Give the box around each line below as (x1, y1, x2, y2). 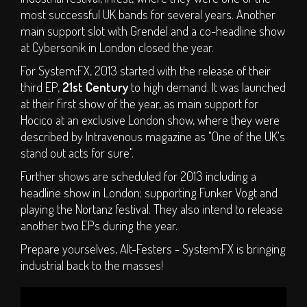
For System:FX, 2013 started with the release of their (21, 62, 271, 79)
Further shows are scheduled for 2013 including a (21, 168, 256, 184)
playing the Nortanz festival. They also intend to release (21, 201, 283, 217)
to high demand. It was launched (128, 79, 286, 95)
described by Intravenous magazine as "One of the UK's (21, 128, 285, 145)
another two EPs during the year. (21, 217, 177, 234)
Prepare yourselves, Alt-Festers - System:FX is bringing (21, 241, 286, 257)
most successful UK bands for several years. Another (21, 6, 275, 23)
